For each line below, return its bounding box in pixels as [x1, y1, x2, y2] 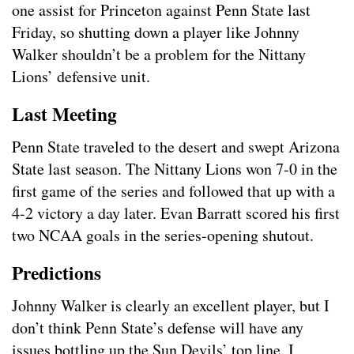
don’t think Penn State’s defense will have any [12, 317, 303, 339]
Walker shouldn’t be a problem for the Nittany [12, 43, 306, 66]
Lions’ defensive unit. [12, 66, 150, 88]
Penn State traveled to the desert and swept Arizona [12, 136, 340, 158]
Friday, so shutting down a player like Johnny [12, 21, 299, 43]
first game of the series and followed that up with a [12, 180, 335, 202]
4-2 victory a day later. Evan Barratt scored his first [12, 202, 340, 224]
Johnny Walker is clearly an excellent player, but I [12, 295, 330, 317]
